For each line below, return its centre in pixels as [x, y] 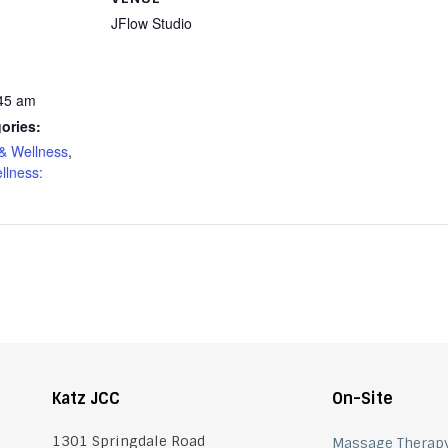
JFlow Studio [151, 23]
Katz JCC [86, 398]
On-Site [363, 398]
